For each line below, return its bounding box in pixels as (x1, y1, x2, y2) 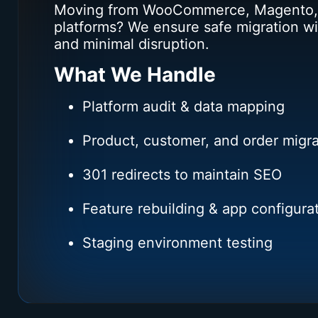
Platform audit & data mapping (82, 97, 285, 115)
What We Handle (54, 62, 216, 87)
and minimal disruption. (54, 35, 209, 53)
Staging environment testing (82, 234, 273, 251)
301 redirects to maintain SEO (82, 165, 282, 183)
